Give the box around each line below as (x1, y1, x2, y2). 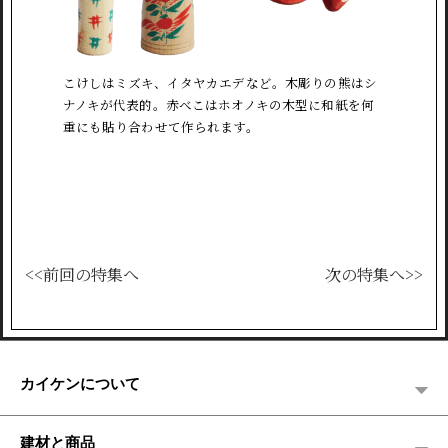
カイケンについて (20, 371, 140, 394)
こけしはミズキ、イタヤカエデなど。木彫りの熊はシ (62, 73, 378, 93)
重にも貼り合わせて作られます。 (62, 117, 259, 137)
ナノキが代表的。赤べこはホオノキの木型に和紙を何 (62, 95, 375, 115)
